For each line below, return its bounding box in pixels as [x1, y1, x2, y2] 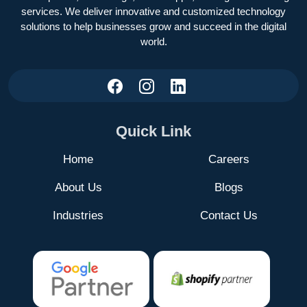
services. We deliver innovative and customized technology [21, 5, 286, 17]
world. [140, 35, 167, 47]
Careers [208, 153, 249, 167]
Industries [53, 209, 104, 223]
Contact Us [199, 209, 258, 223]
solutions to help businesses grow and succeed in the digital [21, 20, 286, 32]
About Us [54, 181, 102, 195]
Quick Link [116, 123, 191, 140]
